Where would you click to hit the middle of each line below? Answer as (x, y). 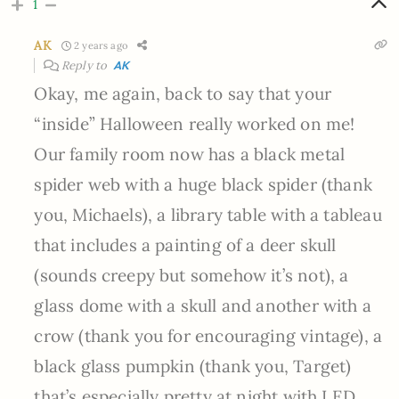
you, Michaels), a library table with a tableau (208, 215)
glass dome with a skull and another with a (203, 306)
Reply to (85, 66)
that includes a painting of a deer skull (185, 245)
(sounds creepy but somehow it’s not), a (191, 276)
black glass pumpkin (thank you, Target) (193, 366)
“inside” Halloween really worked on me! (195, 124)
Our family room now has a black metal (190, 155)
